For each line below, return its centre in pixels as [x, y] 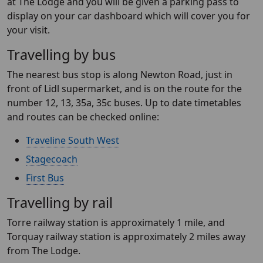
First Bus [45, 178]
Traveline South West [73, 140]
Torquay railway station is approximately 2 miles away [126, 237]
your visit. [28, 30]
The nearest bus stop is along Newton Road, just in [120, 75]
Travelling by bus [61, 55]
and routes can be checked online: [83, 117]
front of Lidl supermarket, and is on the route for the [124, 89]
